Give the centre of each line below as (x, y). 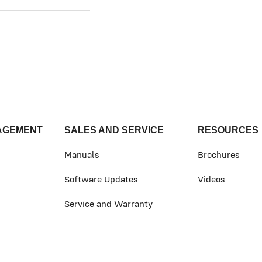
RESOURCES (228, 130)
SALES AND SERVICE (114, 130)
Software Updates (101, 179)
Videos (211, 179)
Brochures (219, 154)
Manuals (82, 154)
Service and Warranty (108, 204)
